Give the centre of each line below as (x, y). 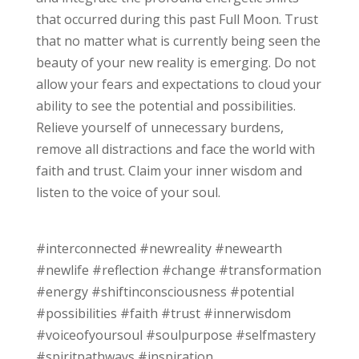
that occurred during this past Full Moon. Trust (177, 19)
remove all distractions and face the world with (175, 149)
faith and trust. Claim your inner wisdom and (169, 170)
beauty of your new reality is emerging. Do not (175, 62)
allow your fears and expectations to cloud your (178, 84)
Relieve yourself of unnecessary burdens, (159, 127)
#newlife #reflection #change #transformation (178, 270)
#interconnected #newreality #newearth (159, 248)
